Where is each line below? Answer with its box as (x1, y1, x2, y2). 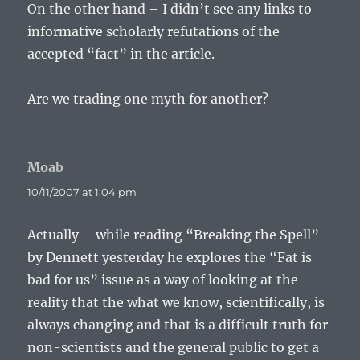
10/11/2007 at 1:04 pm (27, 186, 137, 198)
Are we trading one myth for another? (27, 91, 269, 107)
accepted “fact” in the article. (27, 46, 215, 62)
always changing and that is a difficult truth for (27, 317, 329, 333)
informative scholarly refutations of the (27, 23, 280, 39)
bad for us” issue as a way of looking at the (27, 272, 299, 288)
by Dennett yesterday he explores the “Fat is (27, 249, 313, 265)
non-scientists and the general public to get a (27, 339, 320, 355)
